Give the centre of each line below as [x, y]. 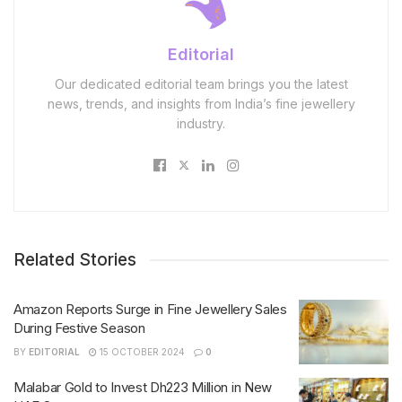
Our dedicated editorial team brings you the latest [201, 84]
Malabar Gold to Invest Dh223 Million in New [143, 387]
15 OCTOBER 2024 [141, 352]
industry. [201, 124]
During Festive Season [79, 328]
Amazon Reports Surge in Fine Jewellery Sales [150, 310]
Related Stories [75, 260]
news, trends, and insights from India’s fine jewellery [201, 104]
